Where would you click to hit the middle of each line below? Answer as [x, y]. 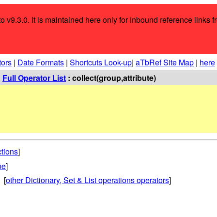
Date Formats [41, 62]
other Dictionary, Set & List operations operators [87, 180]
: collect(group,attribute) [111, 78]
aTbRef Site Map [165, 62]
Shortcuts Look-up [101, 62]
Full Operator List [34, 78]
